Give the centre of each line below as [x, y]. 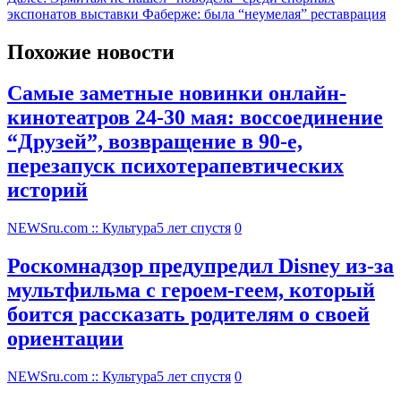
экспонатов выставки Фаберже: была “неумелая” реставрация [196, 13]
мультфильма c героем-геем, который [191, 290]
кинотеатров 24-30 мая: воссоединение [195, 118]
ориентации [65, 339]
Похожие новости [91, 51]
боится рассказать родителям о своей [188, 315]
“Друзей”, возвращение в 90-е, [155, 142]
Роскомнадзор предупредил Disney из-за [200, 266]
